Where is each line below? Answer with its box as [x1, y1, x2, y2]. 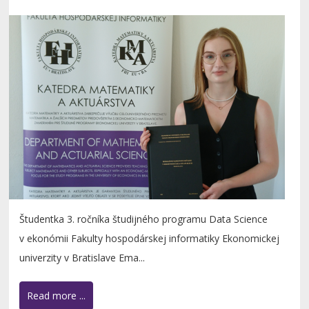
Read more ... [27, 289, 86, 303]
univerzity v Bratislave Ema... [19, 251, 146, 265]
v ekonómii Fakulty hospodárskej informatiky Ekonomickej [19, 232, 280, 246]
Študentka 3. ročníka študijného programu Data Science [19, 212, 268, 226]
